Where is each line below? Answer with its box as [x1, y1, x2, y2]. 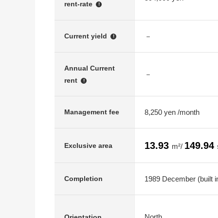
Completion [64, 175, 103, 182]
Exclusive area [64, 141, 112, 149]
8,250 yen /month [145, 108, 200, 116]
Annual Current [64, 64, 115, 72]
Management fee [64, 108, 119, 116]
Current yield [64, 32, 109, 40]
